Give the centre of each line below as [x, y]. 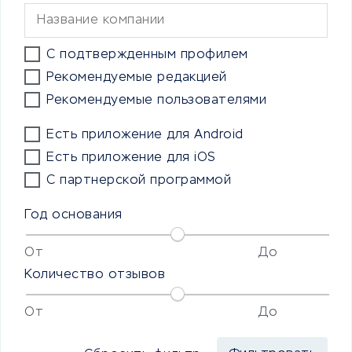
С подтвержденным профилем [147, 55]
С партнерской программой [139, 181]
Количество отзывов [95, 275]
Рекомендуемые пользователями [156, 101]
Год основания [73, 216]
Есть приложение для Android [145, 136]
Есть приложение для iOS [131, 158]
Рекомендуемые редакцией [137, 78]
